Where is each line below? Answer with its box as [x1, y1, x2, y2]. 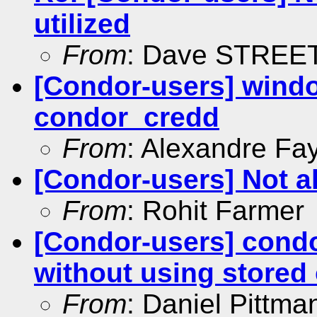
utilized [34, 8, 130, 39]
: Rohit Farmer [127, 195, 304, 226]
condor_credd [34, 101, 219, 132]
